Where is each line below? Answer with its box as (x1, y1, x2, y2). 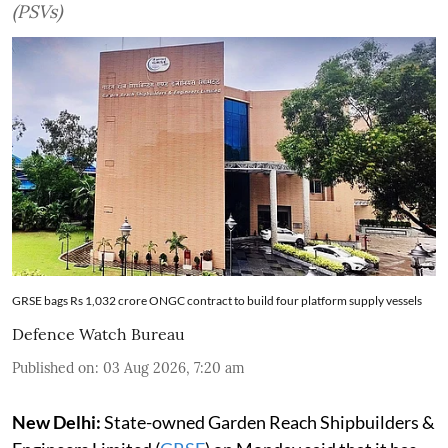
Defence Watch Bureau (12, 323, 185, 344)
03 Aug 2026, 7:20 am (103, 358, 245, 377)
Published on (12, 358, 95, 377)
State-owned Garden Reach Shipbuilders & (101, 410, 435, 433)
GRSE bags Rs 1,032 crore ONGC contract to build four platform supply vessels (12, 292, 422, 308)
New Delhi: (12, 410, 101, 433)
